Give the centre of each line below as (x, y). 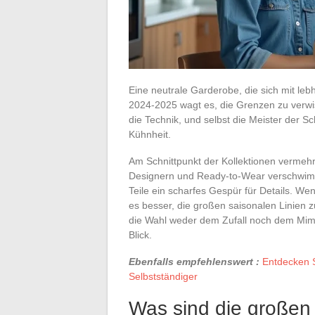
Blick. (140, 234)
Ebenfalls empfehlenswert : (194, 261)
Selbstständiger (163, 276)
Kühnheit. (150, 134)
